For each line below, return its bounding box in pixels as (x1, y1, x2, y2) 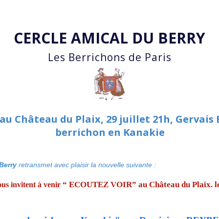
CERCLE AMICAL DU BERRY (14, 28, 205, 48)
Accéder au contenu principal (42, 5, 177, 19)
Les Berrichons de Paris (47, 50, 172, 65)
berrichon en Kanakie (55, 125, 165, 139)
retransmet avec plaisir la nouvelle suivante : (17, 160, 156, 169)
